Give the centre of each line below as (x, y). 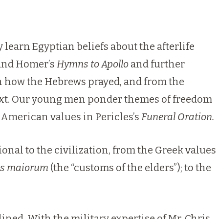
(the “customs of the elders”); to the (130, 168)
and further (158, 64)
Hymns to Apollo (94, 64)
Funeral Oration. (178, 117)
